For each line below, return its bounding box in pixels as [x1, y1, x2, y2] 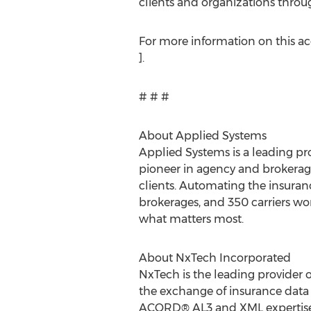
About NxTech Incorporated [138, 251, 291, 264]
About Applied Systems [138, 129, 267, 142]
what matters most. [138, 212, 244, 226]
